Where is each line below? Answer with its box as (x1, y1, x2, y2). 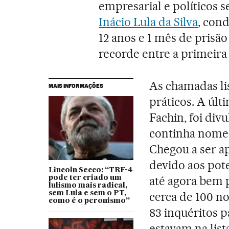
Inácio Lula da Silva (99, 14, 198, 29)
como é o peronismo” (48, 197, 130, 204)
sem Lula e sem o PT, (48, 189, 126, 197)
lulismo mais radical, (48, 181, 127, 189)
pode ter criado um (48, 174, 122, 181)
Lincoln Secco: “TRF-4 (48, 166, 133, 174)
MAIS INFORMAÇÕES (48, 82, 103, 89)
